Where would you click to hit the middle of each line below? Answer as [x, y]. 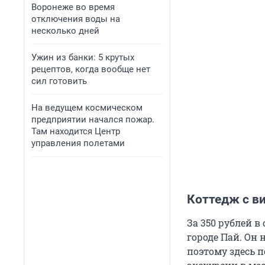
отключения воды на [76, 19]
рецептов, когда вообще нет [91, 69]
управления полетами [78, 143]
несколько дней [65, 31]
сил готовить [59, 81]
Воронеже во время [73, 7]
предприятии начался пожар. [93, 119]
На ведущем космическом [87, 108]
